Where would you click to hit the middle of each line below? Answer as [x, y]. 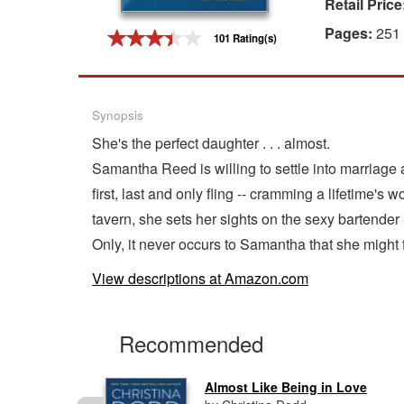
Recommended [191, 343]
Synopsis [118, 115]
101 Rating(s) [245, 39]
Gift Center [44, 33]
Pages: [350, 33]
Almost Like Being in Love [286, 387]
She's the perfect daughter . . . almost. [211, 143]
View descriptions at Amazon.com [200, 278]
